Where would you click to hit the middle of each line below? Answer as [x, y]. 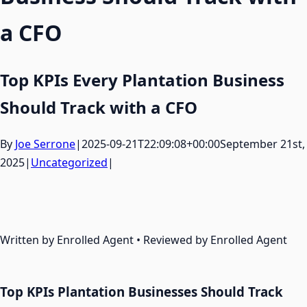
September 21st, [262, 144]
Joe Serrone [45, 144]
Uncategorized [69, 162]
